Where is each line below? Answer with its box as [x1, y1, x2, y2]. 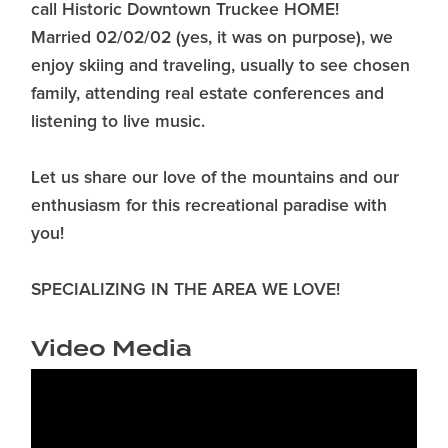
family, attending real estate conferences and [31, 85, 384, 104]
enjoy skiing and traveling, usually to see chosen [31, 57, 410, 76]
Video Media [31, 336, 192, 362]
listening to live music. [31, 113, 205, 132]
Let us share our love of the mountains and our [31, 169, 399, 188]
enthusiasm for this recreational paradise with [31, 197, 387, 216]
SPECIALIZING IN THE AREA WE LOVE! [31, 281, 340, 300]
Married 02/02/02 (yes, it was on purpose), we [31, 29, 393, 48]
